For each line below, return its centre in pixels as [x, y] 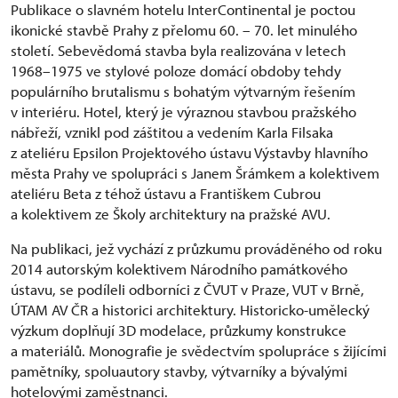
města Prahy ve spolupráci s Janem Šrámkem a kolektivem [195, 173]
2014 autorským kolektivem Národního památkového [179, 269]
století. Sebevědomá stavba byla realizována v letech [178, 51]
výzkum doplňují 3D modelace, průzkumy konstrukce [179, 330]
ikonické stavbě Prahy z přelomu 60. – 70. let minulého [184, 30]
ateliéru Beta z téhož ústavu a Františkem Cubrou [166, 194]
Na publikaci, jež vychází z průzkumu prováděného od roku [196, 249]
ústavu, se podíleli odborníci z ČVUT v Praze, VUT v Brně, [187, 290]
